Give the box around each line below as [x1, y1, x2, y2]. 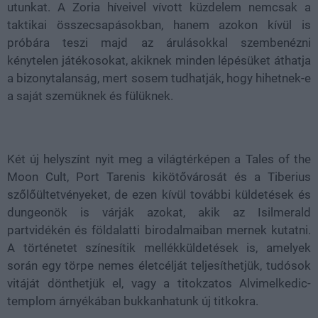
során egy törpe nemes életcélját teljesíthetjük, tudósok [7, 258, 311, 273]
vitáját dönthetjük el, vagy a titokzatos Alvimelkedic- [7, 276, 311, 290]
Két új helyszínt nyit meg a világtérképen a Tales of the [7, 152, 311, 166]
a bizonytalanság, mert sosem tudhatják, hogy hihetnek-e [7, 71, 311, 85]
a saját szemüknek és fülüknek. [7, 89, 173, 103]
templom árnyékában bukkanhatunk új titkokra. [7, 294, 258, 308]
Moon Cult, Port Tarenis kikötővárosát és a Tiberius [7, 170, 311, 184]
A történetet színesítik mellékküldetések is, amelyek [7, 241, 311, 255]
